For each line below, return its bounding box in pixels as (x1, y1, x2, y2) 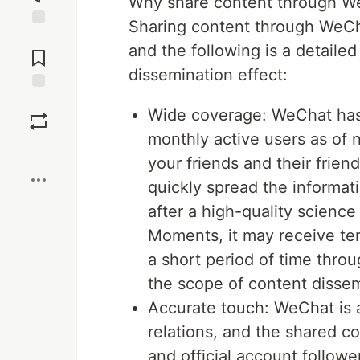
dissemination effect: (129, 65, 288, 84)
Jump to (17, 31, 60, 45)
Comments (10, 44, 67, 59)
